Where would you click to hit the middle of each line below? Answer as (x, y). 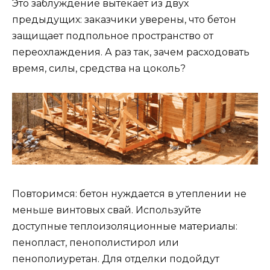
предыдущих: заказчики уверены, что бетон (124, 20)
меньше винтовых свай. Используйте (107, 210)
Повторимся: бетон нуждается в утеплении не (129, 194)
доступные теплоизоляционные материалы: (125, 227)
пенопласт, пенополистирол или (96, 243)
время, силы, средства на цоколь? (99, 69)
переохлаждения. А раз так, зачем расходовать (131, 52)
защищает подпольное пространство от (113, 36)
